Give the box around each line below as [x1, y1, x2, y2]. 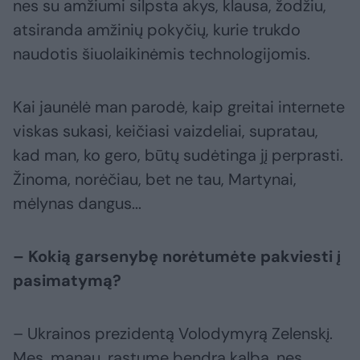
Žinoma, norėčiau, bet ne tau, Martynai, [13, 169, 297, 190]
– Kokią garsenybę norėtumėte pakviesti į [13, 246, 341, 268]
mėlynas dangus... [13, 193, 141, 215]
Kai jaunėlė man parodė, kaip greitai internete [13, 96, 345, 118]
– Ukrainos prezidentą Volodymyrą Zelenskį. [13, 323, 333, 345]
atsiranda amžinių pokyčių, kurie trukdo [13, 19, 301, 41]
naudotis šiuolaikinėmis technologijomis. [13, 43, 310, 65]
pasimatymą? [13, 270, 121, 292]
